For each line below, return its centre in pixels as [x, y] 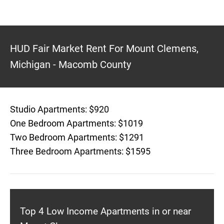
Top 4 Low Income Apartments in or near [105, 211]
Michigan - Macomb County [70, 64]
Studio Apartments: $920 [59, 109]
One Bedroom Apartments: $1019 [76, 123]
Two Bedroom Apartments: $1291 [77, 137]
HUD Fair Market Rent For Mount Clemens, [104, 48]
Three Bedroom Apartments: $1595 [80, 151]
